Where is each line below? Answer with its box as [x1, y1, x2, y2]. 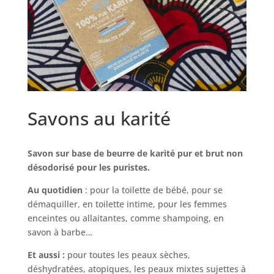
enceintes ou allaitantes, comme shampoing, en [27, 212, 224, 224]
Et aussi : [27, 249, 65, 261]
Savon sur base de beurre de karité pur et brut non [27, 147, 243, 160]
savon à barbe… [27, 226, 92, 239]
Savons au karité [27, 106, 171, 131]
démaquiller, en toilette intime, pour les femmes [27, 198, 227, 210]
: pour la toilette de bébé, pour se [82, 184, 223, 196]
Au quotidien [27, 184, 83, 196]
